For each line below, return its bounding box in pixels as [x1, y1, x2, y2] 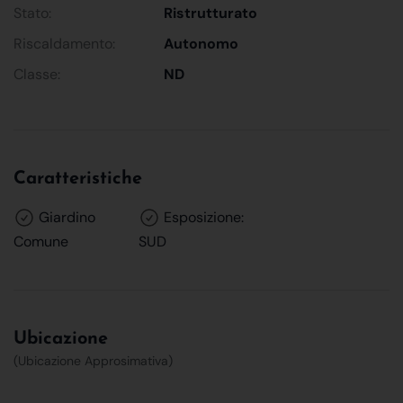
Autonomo [164, 33, 239, 53]
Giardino [35, 207, 95, 227]
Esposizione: [160, 207, 245, 227]
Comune [13, 231, 68, 251]
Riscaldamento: [13, 33, 115, 53]
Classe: [13, 64, 60, 84]
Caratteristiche [13, 169, 142, 188]
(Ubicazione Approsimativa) [13, 352, 173, 369]
